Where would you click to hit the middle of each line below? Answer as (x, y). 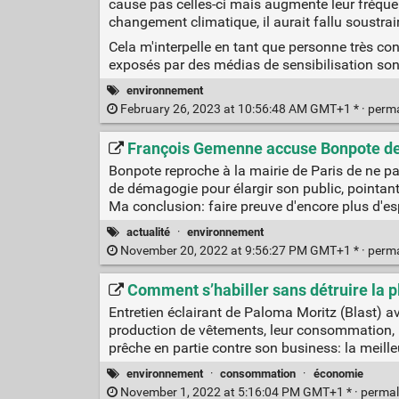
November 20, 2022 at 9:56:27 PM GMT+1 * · (242, 250)
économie (338, 373)
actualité (149, 232)
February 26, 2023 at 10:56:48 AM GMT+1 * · (242, 109)
